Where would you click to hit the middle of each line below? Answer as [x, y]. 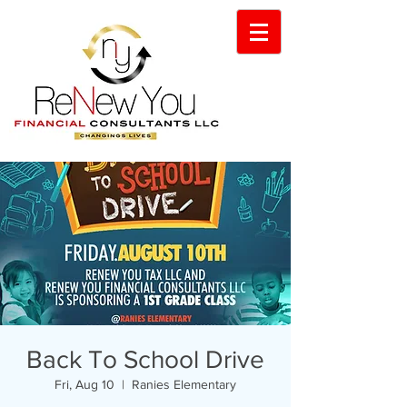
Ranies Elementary [184, 384]
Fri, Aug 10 [84, 384]
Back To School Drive [145, 359]
